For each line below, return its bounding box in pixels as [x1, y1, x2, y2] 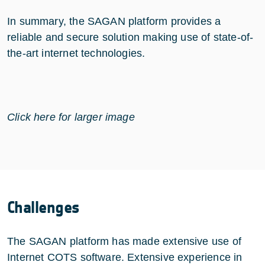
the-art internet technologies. [7, 47, 148, 59]
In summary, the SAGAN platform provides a [7, 15, 221, 27]
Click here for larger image [7, 111, 135, 123]
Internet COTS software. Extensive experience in [7, 251, 243, 263]
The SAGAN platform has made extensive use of [7, 235, 241, 247]
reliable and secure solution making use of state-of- [7, 31, 254, 43]
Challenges [7, 197, 80, 218]
